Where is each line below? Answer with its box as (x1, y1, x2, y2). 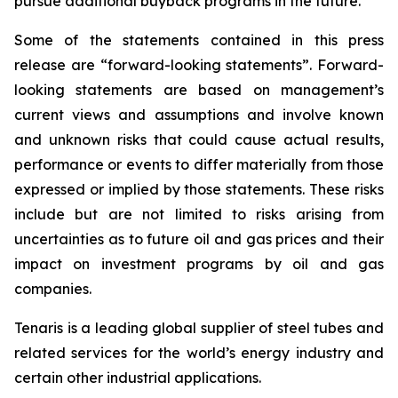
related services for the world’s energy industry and (14, 344, 384, 362)
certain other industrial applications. (14, 369, 261, 386)
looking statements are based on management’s (14, 81, 384, 99)
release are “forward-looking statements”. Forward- (14, 56, 384, 74)
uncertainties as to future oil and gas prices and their (14, 230, 384, 248)
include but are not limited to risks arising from (14, 205, 384, 223)
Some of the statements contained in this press (14, 31, 384, 49)
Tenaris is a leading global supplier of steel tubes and (14, 319, 384, 337)
